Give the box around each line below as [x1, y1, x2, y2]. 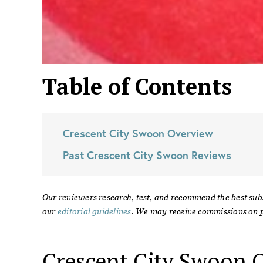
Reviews [188, 148, 231, 162]
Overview [164, 126, 213, 140]
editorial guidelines [57, 207, 131, 216]
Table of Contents [42, 72, 232, 101]
